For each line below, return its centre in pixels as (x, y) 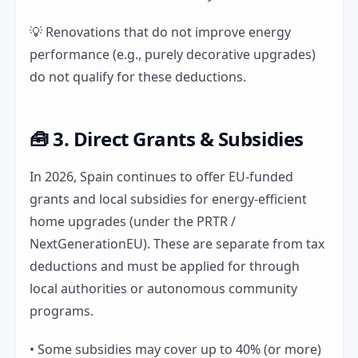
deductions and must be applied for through (165, 266)
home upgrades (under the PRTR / (133, 221)
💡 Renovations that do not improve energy (160, 32)
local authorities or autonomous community (163, 288)
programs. (62, 311)
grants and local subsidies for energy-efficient (168, 199)
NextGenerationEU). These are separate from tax (177, 244)
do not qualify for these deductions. (138, 77)
